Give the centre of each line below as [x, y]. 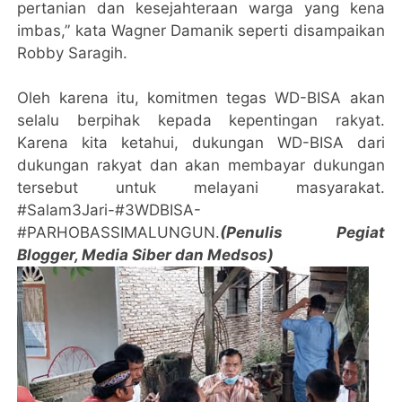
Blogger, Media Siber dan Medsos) [146, 254]
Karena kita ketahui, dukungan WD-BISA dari [201, 142]
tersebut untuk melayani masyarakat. [201, 187]
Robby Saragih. [73, 52]
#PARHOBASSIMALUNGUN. [119, 232]
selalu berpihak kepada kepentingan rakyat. [201, 120]
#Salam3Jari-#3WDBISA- [109, 210]
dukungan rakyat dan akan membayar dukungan [201, 165]
